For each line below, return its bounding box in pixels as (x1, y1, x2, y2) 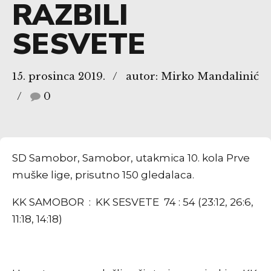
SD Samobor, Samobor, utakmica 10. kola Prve (12, 152, 250, 165)
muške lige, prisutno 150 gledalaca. (12, 169, 194, 181)
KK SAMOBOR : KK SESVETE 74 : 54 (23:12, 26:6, (12, 196, 253, 209)
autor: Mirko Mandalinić (125, 70, 259, 83)
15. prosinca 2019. (12, 70, 105, 83)
